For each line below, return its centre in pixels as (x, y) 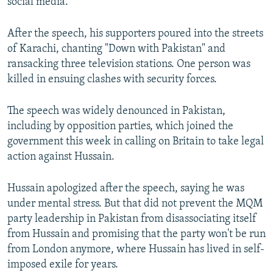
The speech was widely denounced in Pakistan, (116, 112)
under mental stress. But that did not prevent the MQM (135, 204)
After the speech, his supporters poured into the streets (135, 34)
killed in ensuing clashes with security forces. (112, 80)
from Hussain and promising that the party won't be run (136, 235)
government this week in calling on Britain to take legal (136, 142)
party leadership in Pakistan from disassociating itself (132, 219)
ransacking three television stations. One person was (129, 65)
